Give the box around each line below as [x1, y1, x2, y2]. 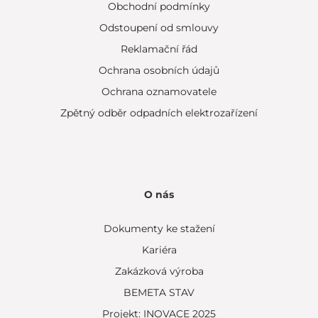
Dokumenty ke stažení [103, 222, 215, 235]
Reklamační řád [121, 43, 197, 55]
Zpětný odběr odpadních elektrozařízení [60, 106, 258, 119]
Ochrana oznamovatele [102, 85, 216, 98]
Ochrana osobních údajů [99, 64, 219, 77]
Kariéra [141, 243, 177, 256]
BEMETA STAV [124, 286, 194, 299]
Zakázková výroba [114, 265, 204, 278]
